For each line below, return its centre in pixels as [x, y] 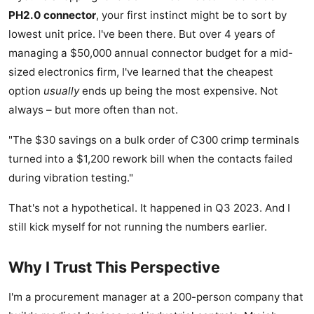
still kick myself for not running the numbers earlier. [138, 227]
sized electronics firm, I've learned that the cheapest [141, 72]
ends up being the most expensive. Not [179, 91]
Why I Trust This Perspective [114, 267]
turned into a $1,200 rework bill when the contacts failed [150, 159]
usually [61, 91]
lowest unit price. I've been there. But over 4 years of [142, 34]
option [26, 91]
